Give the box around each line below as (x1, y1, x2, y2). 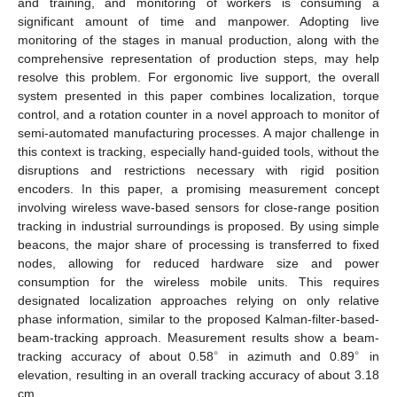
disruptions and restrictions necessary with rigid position (18, 162, 379, 177)
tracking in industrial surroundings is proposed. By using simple (18, 218, 379, 233)
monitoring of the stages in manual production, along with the (18, 32, 379, 47)
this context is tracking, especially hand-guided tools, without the (18, 144, 379, 159)
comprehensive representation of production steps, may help (18, 51, 379, 66)
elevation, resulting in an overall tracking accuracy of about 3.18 (18, 367, 379, 382)
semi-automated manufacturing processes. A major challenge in (18, 125, 379, 140)
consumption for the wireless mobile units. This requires (18, 274, 379, 289)
